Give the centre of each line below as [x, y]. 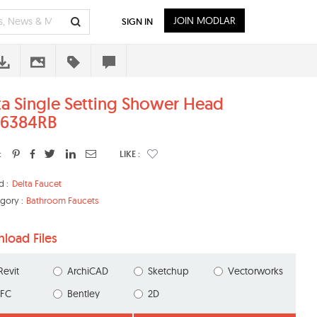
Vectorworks [255, 271]
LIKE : [130, 154]
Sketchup [168, 271]
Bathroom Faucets [62, 200]
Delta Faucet [37, 183]
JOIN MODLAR [204, 21]
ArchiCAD [88, 271]
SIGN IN [137, 22]
